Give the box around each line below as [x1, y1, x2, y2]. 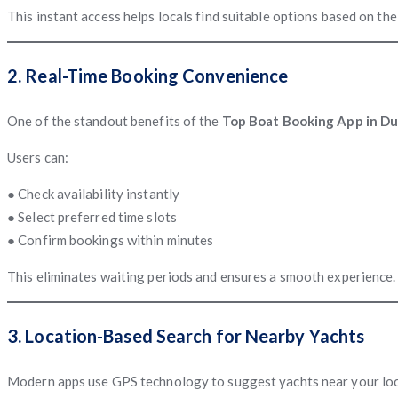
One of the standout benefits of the [7, 112, 222, 129]
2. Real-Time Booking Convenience [7, 64, 289, 86]
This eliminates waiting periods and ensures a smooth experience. [7, 267, 396, 284]
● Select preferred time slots [7, 208, 177, 225]
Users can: [7, 148, 68, 165]
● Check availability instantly [7, 185, 179, 202]
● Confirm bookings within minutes [7, 231, 214, 248]
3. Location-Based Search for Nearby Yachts [7, 324, 365, 346]
